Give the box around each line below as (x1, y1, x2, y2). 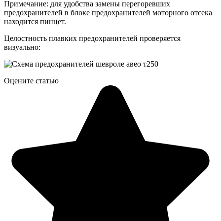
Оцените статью (4, 76, 59, 85)
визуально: (4, 43, 40, 52)
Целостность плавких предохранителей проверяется (4, 34, 181, 43)
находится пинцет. (4, 17, 66, 26)
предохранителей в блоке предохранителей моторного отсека (4, 8, 212, 17)
